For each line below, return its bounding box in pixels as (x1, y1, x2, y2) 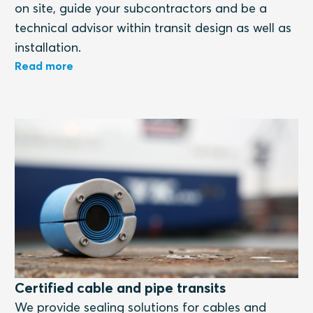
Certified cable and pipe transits (15, 278, 226, 296)
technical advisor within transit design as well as (15, 19, 292, 36)
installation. (15, 38, 82, 55)
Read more (15, 58, 74, 73)
